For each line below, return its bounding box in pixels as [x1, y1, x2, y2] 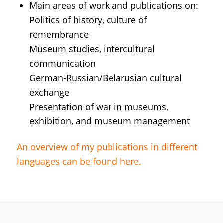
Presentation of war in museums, [29, 101, 168, 113]
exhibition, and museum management [29, 115, 190, 127]
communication [29, 57, 96, 70]
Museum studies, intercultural [29, 43, 155, 55]
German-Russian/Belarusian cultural [29, 72, 182, 84]
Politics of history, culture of [29, 14, 147, 26]
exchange [29, 86, 69, 99]
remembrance [29, 28, 89, 41]
